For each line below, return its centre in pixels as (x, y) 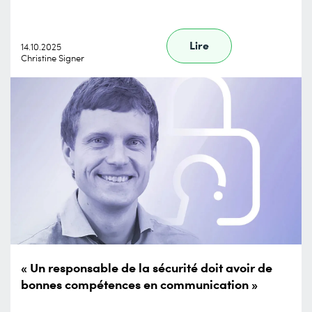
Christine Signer (53, 58)
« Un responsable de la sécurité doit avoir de (147, 267)
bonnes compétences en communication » (139, 283)
